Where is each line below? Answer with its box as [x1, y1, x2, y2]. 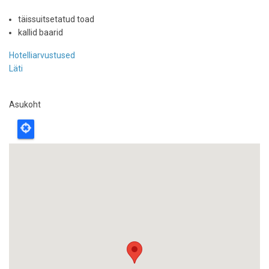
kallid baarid [18, 28, 63, 37]
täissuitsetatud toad [18, 14, 94, 24]
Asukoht [9, 100, 41, 109]
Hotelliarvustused [9, 50, 75, 60]
